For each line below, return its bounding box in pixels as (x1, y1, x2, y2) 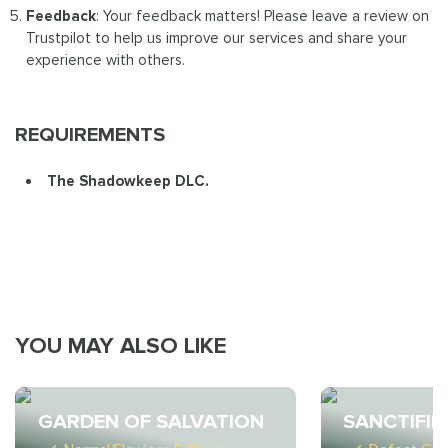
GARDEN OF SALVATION (37, 408, 264, 434)
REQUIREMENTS (15, 122, 165, 148)
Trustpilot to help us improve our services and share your (26, 28, 408, 47)
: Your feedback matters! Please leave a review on (96, 6, 430, 25)
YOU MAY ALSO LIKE (15, 332, 227, 361)
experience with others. (26, 50, 186, 69)
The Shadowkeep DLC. (47, 171, 210, 190)
